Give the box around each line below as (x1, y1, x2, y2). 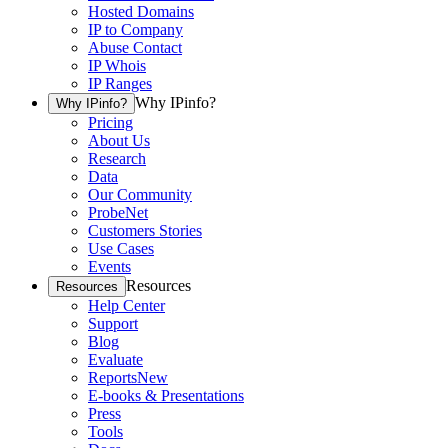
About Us (88, 132, 150, 150)
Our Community (88, 186, 192, 204)
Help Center (88, 297, 165, 315)
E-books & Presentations (88, 387, 244, 405)
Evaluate (88, 351, 143, 369)
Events (88, 258, 131, 276)
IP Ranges (88, 75, 152, 93)
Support (88, 315, 138, 333)
